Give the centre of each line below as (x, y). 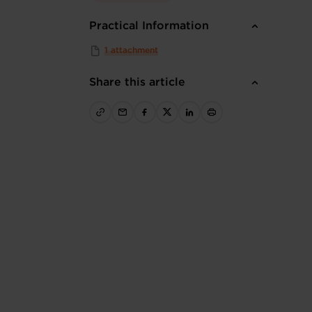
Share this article (137, 83)
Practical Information (149, 26)
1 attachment (131, 50)
